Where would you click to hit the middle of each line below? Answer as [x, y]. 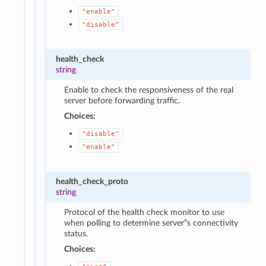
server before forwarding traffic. [122, 100]
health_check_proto [92, 181]
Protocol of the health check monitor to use [145, 212]
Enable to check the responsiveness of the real [149, 90]
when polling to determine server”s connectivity [151, 223]
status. [76, 233]
